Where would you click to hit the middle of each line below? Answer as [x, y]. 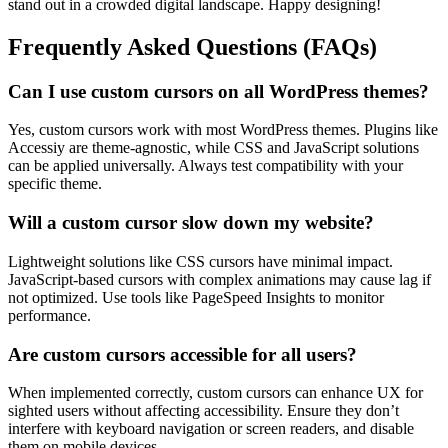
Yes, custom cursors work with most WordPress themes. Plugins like [223, 130]
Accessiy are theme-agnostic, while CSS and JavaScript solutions [213, 148]
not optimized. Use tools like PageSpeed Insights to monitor [196, 297]
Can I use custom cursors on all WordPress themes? [218, 91]
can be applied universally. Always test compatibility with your [205, 166]
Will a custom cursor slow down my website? [191, 223]
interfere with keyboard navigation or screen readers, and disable [211, 429]
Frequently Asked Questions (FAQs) [192, 46]
